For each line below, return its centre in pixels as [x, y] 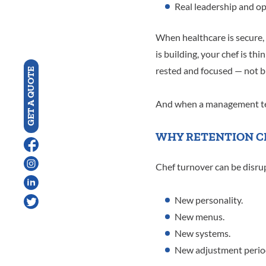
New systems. [202, 234]
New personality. [209, 200]
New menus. [199, 217]
